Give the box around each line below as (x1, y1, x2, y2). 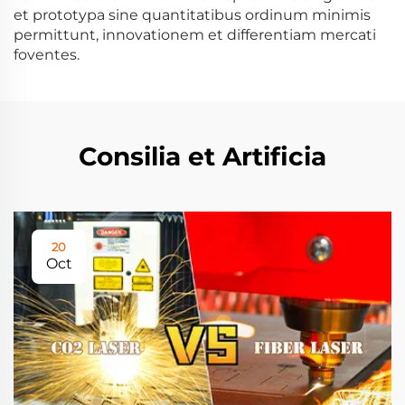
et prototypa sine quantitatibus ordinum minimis (14, 6, 371, 24)
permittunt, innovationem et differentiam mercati (14, 26, 376, 43)
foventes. (14, 46, 80, 63)
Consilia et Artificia (79, 141, 326, 172)
